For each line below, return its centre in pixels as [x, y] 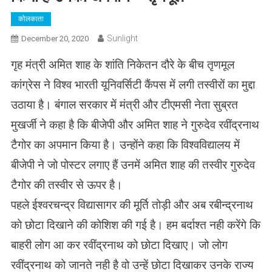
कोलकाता [31, 19]
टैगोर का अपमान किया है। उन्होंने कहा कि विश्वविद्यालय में [125, 145]
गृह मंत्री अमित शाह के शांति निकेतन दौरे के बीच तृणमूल [122, 65]
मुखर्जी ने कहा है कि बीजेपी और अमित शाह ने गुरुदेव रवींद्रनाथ [135, 125]
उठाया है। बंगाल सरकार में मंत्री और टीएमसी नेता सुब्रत [124, 105]
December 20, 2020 [55, 38]
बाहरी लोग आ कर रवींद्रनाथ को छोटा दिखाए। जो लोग [119, 245]
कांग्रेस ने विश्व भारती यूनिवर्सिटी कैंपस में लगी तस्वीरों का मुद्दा [133, 85]
